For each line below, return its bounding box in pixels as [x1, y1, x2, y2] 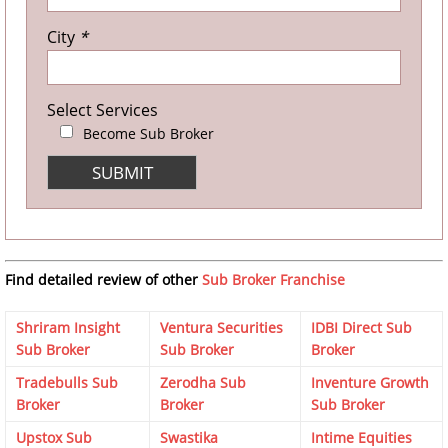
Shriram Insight [16, 317, 120, 337]
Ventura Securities [160, 317, 283, 337]
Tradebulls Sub [16, 372, 118, 392]
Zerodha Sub [160, 372, 246, 392]
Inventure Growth [311, 372, 429, 392]
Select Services [47, 98, 158, 121]
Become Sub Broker [83, 123, 214, 143]
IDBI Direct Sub [311, 317, 412, 337]
